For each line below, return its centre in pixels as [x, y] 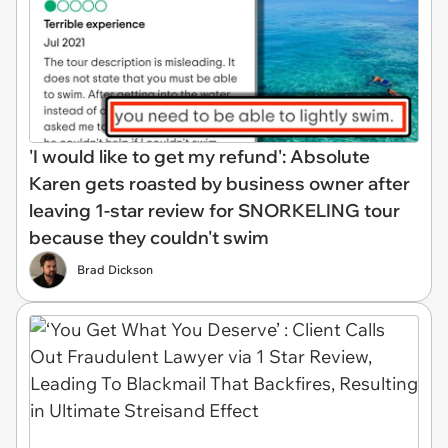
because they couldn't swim [149, 237]
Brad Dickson [115, 269]
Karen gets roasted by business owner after [219, 183]
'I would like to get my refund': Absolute [199, 156]
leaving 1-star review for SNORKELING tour [214, 210]
